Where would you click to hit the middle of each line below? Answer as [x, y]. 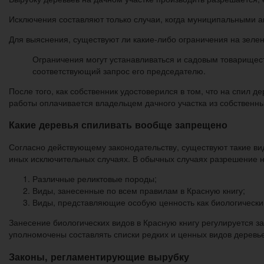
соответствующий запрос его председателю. [119, 70]
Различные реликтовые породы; [95, 179]
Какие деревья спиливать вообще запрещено [118, 124]
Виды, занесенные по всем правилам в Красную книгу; [139, 191]
